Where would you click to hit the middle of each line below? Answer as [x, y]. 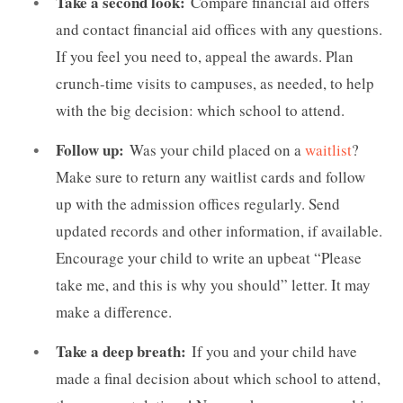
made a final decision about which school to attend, [218, 378]
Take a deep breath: [124, 351]
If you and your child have [274, 351]
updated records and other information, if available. [219, 230]
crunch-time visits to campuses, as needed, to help [215, 84]
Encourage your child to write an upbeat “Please [209, 257]
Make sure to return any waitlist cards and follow [210, 176]
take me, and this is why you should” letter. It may [213, 284]
